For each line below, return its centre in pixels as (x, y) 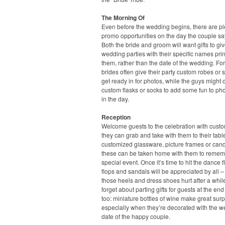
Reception (116, 117)
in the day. (115, 98)
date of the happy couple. (136, 216)
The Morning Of (123, 17)
